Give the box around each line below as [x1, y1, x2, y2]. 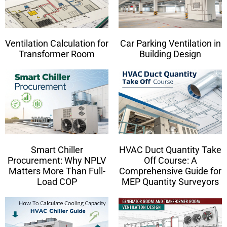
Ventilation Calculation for [5, 37, 108, 49]
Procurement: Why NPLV [8, 155, 106, 166]
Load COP [36, 176, 77, 187]
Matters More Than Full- [8, 166, 105, 177]
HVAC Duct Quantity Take [119, 144, 221, 156]
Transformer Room [19, 48, 95, 59]
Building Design [139, 48, 201, 59]
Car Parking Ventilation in [120, 37, 221, 49]
